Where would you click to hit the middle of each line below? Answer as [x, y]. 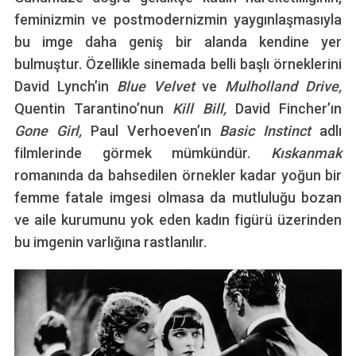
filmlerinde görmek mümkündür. [143, 153]
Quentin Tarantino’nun [93, 109]
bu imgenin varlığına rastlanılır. [110, 242]
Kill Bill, [204, 109]
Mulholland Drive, [284, 87]
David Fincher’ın [288, 109]
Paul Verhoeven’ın [155, 131]
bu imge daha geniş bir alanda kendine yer [178, 42]
